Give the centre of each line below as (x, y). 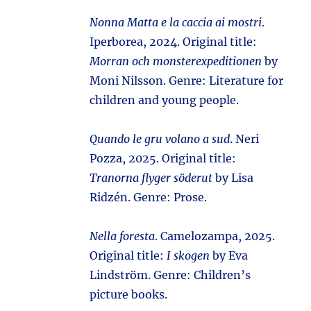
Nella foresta (123, 236)
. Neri (245, 139)
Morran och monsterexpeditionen (176, 61)
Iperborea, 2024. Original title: (174, 42)
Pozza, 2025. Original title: (163, 158)
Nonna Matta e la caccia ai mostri (176, 22)
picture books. (129, 294)
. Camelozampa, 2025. (215, 236)
